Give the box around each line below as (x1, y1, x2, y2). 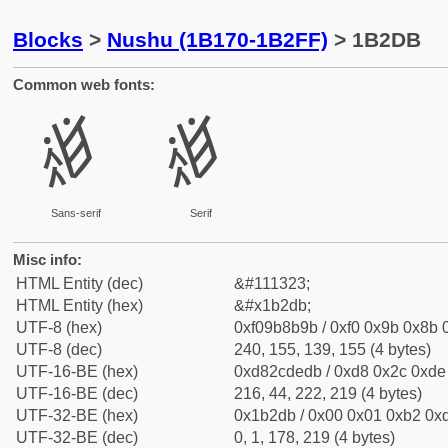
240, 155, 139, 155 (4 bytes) (234, 341, 431, 358)
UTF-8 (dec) (16, 341, 102, 358)
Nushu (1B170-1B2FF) (107, 28, 328, 51)
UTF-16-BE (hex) (16, 363, 138, 380)
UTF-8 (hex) (16, 319, 102, 336)
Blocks (13, 28, 83, 51)
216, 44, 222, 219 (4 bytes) (234, 385, 422, 402)
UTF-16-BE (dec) (16, 385, 138, 402)
